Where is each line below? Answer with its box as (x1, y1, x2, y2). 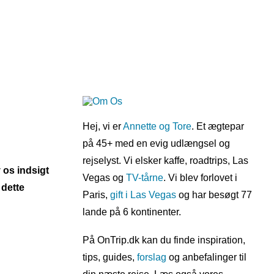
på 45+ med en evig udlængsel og (83, 138, 230, 149)
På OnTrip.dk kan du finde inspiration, (83, 235, 245, 245)
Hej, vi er (83, 121, 123, 131)
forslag (137, 252, 166, 262)
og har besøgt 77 (176, 190, 252, 200)
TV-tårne (126, 172, 163, 183)
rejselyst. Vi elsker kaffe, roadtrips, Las (83, 155, 248, 166)
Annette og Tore (123, 121, 191, 131)
